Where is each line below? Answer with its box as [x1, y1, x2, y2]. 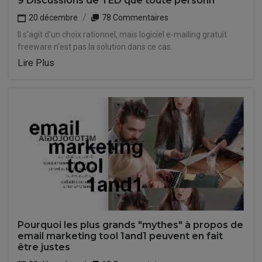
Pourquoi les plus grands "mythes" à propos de [18, 219, 243, 230]
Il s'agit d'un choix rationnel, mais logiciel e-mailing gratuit [18, 30, 227, 39]
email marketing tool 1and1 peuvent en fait [18, 230, 223, 242]
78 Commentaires [100, 13, 168, 22]
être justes [18, 242, 70, 253]
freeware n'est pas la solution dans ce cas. [18, 42, 173, 51]
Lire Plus [18, 57, 54, 68]
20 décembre [27, 13, 78, 22]
